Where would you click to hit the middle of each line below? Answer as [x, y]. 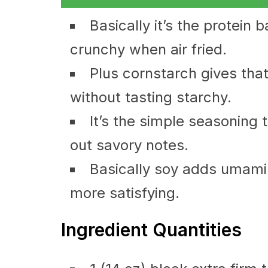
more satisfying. [125, 193]
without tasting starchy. [151, 97]
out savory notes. [129, 145]
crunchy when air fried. [148, 49]
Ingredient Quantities [151, 230]
